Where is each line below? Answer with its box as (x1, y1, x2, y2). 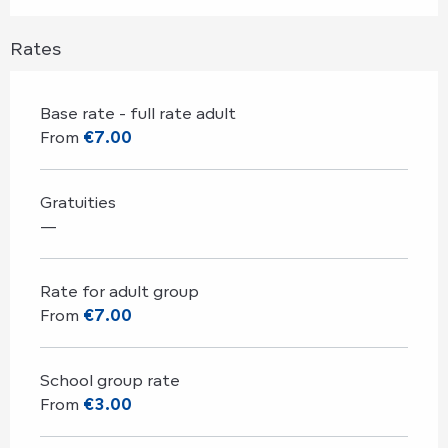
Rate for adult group (40, 280, 199, 301)
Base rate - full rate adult (40, 102, 236, 123)
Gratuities (40, 191, 116, 212)
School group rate (40, 369, 180, 390)
